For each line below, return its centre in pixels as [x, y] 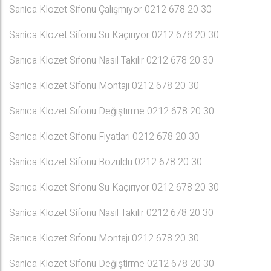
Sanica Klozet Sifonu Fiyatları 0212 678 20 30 [104, 137]
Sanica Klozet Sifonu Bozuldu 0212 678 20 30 [106, 162]
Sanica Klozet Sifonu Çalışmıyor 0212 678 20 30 [110, 10]
